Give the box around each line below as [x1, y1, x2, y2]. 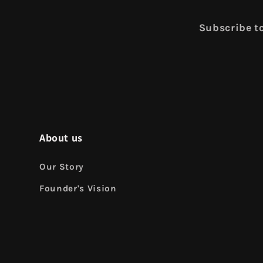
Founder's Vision [39, 183, 117, 194]
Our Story [39, 161, 84, 173]
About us [39, 131, 83, 145]
